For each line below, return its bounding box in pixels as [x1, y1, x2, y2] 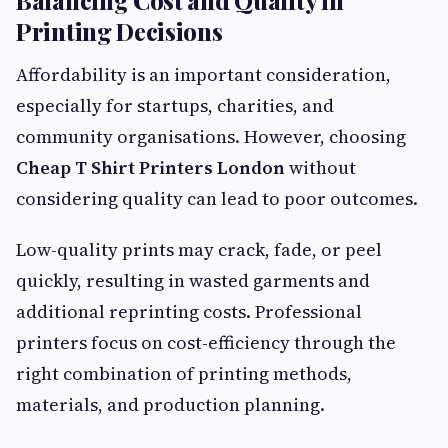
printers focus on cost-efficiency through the [16, 329, 396, 355]
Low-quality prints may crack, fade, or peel [16, 236, 382, 262]
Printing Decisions [16, 14, 223, 47]
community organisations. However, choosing [16, 123, 406, 149]
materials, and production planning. [16, 391, 325, 417]
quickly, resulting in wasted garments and [16, 267, 370, 293]
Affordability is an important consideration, [16, 61, 391, 87]
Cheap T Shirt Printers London [16, 154, 285, 180]
